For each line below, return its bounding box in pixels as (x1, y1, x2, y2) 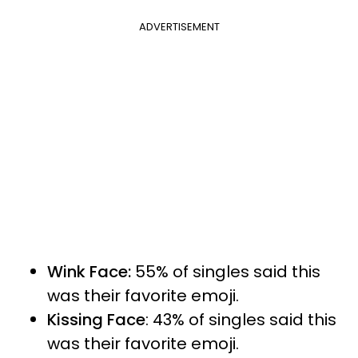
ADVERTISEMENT (138, 18, 220, 34)
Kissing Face (47, 308, 145, 331)
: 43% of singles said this (145, 308, 336, 331)
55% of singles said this (131, 260, 320, 283)
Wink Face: (47, 260, 131, 283)
